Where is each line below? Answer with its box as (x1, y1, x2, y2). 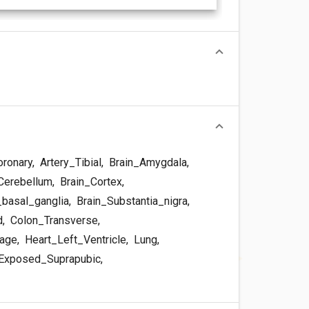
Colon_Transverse (8, 213, 98, 227)
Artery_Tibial (37, 155, 101, 169)
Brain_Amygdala (106, 155, 187, 169)
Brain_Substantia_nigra (74, 194, 188, 208)
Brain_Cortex (57, 175, 122, 188)
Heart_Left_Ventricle (22, 232, 126, 246)
